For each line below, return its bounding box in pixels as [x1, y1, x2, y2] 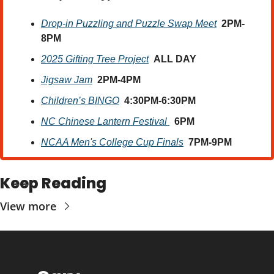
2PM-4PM [97, 74, 141, 85]
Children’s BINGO [41, 95, 119, 106]
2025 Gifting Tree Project [41, 53, 149, 64]
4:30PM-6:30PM [124, 95, 196, 106]
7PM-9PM [188, 136, 232, 147]
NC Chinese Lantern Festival [41, 116, 169, 127]
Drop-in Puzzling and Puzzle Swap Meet [41, 18, 217, 29]
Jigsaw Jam [41, 74, 92, 85]
